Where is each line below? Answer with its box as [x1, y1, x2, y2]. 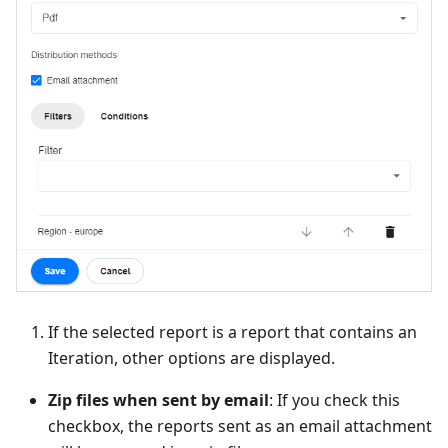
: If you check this [269, 388, 400, 411]
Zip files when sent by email [48, 388, 269, 411]
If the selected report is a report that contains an [48, 320, 417, 343]
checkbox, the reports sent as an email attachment [48, 414, 432, 437]
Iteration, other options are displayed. [48, 346, 335, 369]
